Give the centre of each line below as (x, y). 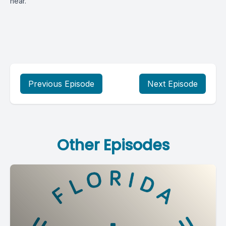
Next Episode (173, 84)
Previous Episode (61, 84)
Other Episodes (113, 145)
